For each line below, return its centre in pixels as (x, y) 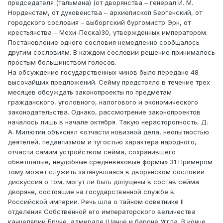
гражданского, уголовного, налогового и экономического (103, 102)
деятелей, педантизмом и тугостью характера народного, (102, 142)
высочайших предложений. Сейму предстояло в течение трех (109, 82)
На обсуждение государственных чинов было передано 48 (103, 72)
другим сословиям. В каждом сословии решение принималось (111, 53)
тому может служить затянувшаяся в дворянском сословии (106, 172)
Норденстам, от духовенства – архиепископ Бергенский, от (105, 13)
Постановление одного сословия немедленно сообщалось (104, 43)
